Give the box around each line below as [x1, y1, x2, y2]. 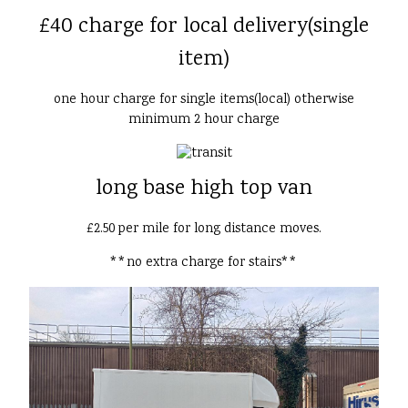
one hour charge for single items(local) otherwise [54, 89, 354, 110]
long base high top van [96, 173, 312, 206]
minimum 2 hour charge [128, 109, 280, 130]
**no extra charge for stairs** [110, 253, 298, 274]
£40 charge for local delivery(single [39, 10, 369, 43]
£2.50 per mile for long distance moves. [87, 219, 321, 240]
